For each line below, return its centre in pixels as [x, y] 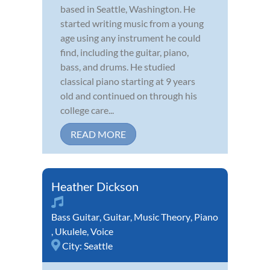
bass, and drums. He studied [118, 66]
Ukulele [71, 231]
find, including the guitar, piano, [124, 52]
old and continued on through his [129, 95]
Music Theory [162, 216]
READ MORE [98, 134]
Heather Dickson [95, 186]
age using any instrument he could [130, 37]
